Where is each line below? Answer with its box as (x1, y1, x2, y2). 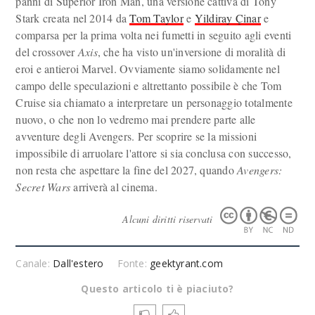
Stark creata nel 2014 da (15, 11, 130, 25)
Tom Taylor (129, 11, 184, 25)
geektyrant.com (150, 257, 224, 270)
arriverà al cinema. (70, 179, 157, 194)
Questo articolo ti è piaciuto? (81, 282, 234, 295)
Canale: (15, 257, 53, 270)
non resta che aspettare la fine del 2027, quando (15, 162, 238, 177)
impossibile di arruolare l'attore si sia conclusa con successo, (15, 146, 292, 160)
